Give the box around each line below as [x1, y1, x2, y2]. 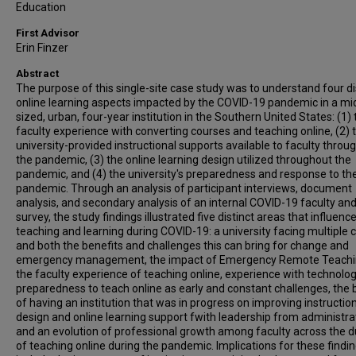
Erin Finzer [16, 41, 68, 54]
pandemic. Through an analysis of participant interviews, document [16, 182, 352, 195]
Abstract [16, 68, 59, 79]
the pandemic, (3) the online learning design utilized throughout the [16, 153, 351, 166]
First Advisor [16, 27, 79, 39]
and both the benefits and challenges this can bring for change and [16, 239, 349, 252]
